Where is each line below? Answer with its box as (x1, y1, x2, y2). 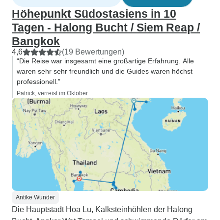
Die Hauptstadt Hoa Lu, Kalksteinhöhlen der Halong (12, 205, 192, 214)
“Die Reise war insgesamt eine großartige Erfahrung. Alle (17, 57, 194, 65)
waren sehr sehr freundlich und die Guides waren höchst (17, 67, 192, 75)
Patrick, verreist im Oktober (17, 90, 88, 97)
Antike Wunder (16, 194, 55, 201)
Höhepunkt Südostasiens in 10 (12, 7, 176, 20)
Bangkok (12, 35, 60, 48)
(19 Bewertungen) (62, 48, 124, 56)
